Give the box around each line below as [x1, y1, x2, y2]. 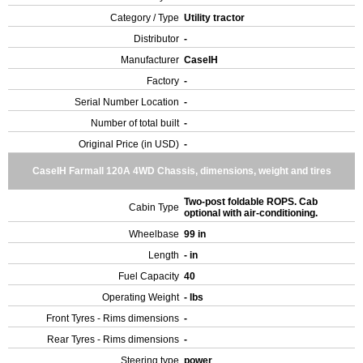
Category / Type [110, 12, 179, 23]
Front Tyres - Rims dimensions [46, 313, 179, 324]
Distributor [134, 33, 179, 45]
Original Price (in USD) [79, 139, 179, 150]
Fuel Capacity [118, 271, 179, 282]
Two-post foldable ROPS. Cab [184, 196, 318, 207]
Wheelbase [129, 228, 179, 240]
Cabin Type [129, 202, 179, 213]
